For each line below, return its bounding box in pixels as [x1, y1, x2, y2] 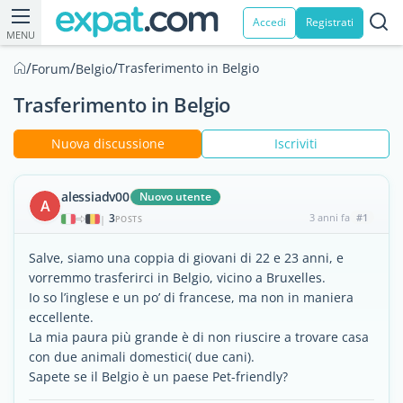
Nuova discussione [50, 135, 165, 152]
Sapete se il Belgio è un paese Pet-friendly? [29, 368, 288, 385]
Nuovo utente [139, 189, 211, 204]
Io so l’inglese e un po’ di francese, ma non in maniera [29, 289, 354, 306]
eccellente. [29, 309, 94, 326]
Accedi [253, 14, 286, 30]
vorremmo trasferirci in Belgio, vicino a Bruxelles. [29, 269, 326, 286]
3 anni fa [309, 210, 350, 224]
